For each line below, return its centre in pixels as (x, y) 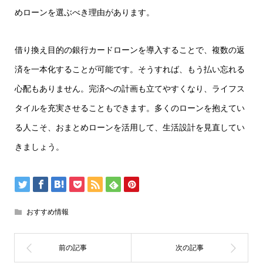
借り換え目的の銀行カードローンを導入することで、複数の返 (129, 50)
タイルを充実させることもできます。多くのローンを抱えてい (129, 108)
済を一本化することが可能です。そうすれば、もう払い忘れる (129, 69)
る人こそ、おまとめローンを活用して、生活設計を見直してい (129, 127)
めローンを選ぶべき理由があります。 (84, 13)
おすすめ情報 (47, 212)
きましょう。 (39, 146)
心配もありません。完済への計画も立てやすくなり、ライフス (129, 88)
